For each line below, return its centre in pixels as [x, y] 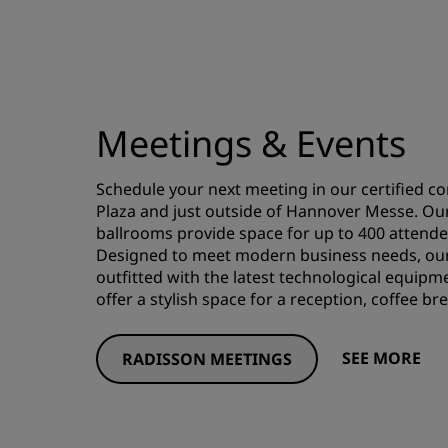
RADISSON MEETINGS [207, 359]
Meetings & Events [251, 143]
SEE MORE [382, 358]
